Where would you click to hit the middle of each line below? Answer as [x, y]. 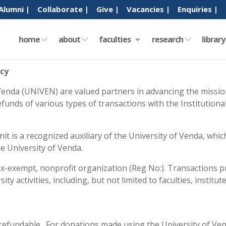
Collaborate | [63, 9]
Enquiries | [197, 9]
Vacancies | [148, 9]
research [168, 39]
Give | [107, 9]
